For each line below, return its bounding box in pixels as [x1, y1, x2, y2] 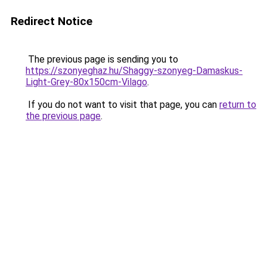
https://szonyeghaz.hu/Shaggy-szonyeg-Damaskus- [26, 65, 243, 76]
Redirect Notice [11, 14, 92, 28]
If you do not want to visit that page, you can [26, 99, 219, 110]
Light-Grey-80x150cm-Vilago [26, 76, 147, 88]
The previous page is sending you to [26, 54, 178, 65]
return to [219, 99, 256, 110]
